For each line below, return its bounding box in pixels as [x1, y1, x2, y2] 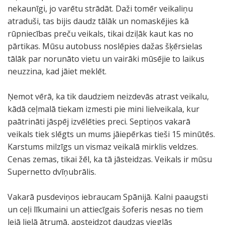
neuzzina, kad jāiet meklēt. [8, 66, 106, 77]
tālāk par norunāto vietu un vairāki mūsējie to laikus [8, 53, 204, 64]
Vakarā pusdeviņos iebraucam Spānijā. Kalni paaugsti [8, 191, 208, 202]
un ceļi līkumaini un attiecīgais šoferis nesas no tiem [8, 204, 203, 215]
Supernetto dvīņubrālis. [8, 166, 96, 177]
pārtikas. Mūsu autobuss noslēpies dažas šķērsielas [8, 41, 202, 52]
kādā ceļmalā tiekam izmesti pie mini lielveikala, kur [8, 103, 199, 115]
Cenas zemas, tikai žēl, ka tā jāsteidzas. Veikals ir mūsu [8, 154, 212, 165]
